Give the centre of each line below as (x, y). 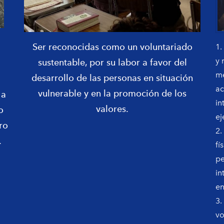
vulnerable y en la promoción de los (112, 93)
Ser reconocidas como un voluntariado (112, 47)
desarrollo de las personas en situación (112, 78)
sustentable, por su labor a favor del (112, 62)
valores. (112, 109)
